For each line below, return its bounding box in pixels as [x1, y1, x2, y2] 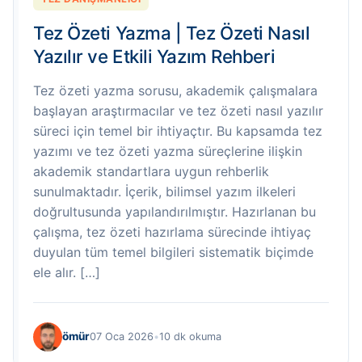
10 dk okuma [159, 330, 221, 343]
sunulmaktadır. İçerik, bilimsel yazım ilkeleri [33, 183, 296, 200]
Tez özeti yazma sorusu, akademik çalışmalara [33, 82, 318, 99]
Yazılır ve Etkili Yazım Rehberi [33, 44, 280, 67]
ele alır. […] [33, 263, 100, 280]
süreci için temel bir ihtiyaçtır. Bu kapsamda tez [33, 122, 322, 139]
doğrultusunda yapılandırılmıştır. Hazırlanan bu [33, 203, 316, 220]
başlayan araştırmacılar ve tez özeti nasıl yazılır [33, 102, 323, 119]
